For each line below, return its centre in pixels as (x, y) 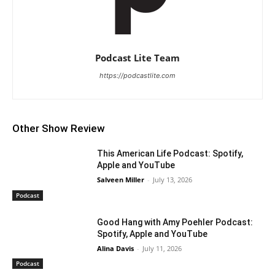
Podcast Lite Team (137, 58)
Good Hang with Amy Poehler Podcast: (175, 222)
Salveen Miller (121, 180)
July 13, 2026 (173, 180)
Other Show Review (59, 129)
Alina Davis (116, 248)
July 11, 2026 (162, 248)
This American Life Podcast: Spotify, (170, 154)
